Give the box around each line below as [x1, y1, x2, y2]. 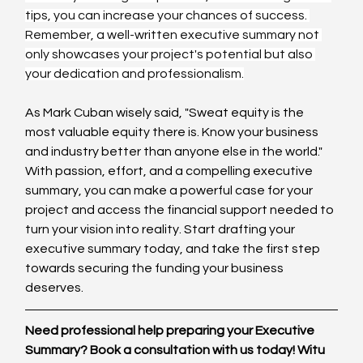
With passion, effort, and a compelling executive [25, 164, 316, 177]
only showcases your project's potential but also [25, 47, 316, 61]
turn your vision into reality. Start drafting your [25, 222, 298, 236]
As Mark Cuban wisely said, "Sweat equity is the [25, 105, 307, 119]
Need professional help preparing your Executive [25, 323, 318, 337]
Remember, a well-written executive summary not [25, 28, 322, 41]
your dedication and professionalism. [25, 66, 245, 80]
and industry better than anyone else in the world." [25, 144, 326, 158]
